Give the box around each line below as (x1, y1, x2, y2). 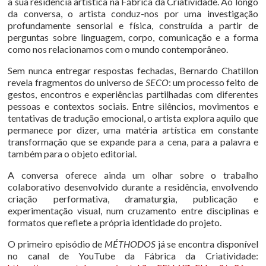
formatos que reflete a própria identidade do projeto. (8, 216, 222, 228)
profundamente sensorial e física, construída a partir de (8, 19, 258, 31)
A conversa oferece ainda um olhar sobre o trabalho (8, 169, 258, 180)
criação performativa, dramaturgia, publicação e (8, 192, 258, 204)
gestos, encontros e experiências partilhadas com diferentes (8, 88, 258, 100)
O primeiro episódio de (8, 237, 104, 249)
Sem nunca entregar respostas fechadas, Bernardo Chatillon (8, 64, 258, 76)
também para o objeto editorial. (8, 147, 137, 159)
